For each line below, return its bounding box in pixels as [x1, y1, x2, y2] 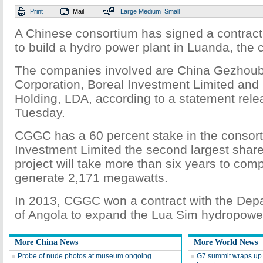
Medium [139, 8, 161, 15]
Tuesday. [15, 106, 65, 119]
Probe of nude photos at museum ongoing [18, 252, 151, 260]
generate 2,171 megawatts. [15, 171, 168, 184]
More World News [194, 238, 258, 247]
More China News [15, 238, 78, 247]
